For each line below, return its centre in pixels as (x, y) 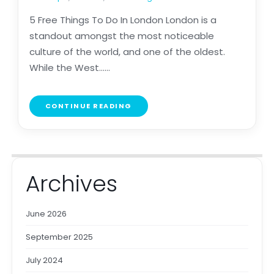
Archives (71, 184)
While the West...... (69, 68)
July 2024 (44, 261)
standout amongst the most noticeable (121, 36)
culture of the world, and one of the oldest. (127, 52)
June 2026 (46, 214)
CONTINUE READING (88, 106)
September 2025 (59, 237)
